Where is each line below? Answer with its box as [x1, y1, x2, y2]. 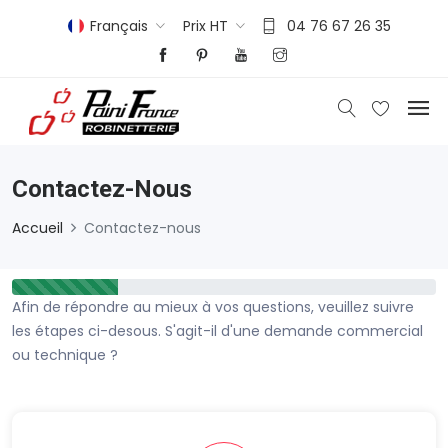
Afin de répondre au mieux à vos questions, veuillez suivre [12, 296, 414, 317]
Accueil [12, 217, 63, 238]
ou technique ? [12, 344, 118, 365]
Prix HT [182, 15, 228, 36]
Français [89, 15, 148, 36]
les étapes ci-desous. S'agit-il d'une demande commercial [12, 320, 423, 341]
